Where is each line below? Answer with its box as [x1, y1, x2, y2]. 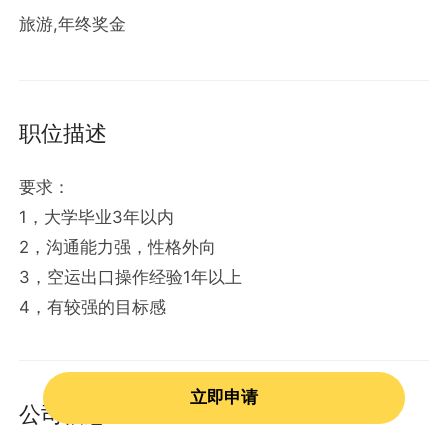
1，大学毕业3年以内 [19, 206, 175, 227]
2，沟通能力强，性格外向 [19, 236, 217, 257]
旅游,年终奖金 [19, 14, 127, 35]
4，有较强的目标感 [19, 296, 167, 317]
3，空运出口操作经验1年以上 [19, 266, 243, 287]
